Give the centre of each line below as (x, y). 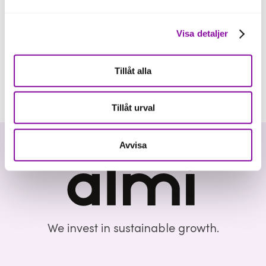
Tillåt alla (133, 71)
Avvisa (133, 145)
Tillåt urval (133, 107)
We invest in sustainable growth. (133, 229)
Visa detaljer (202, 33)
